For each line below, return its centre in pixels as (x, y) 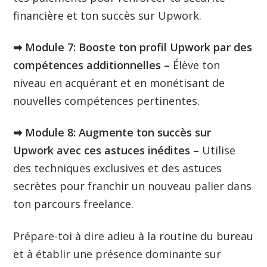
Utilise (219, 150)
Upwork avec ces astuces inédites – (108, 150)
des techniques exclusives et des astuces (118, 168)
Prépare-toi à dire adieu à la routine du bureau (133, 236)
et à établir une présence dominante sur (117, 254)
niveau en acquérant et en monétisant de (119, 83)
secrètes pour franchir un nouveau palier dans (133, 186)
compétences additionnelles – (93, 65)
